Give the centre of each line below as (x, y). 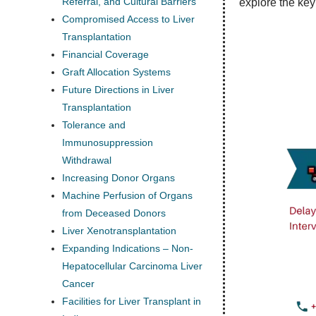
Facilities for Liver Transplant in (132, 301)
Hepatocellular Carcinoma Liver (132, 266)
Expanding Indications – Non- (128, 248)
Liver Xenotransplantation (119, 231)
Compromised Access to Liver (128, 19)
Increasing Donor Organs (119, 178)
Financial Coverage (105, 54)
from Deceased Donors (114, 213)
